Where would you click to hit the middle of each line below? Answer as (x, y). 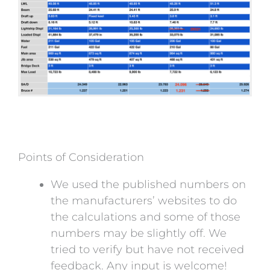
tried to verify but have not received (147, 250)
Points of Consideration (81, 158)
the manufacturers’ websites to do (144, 201)
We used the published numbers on (148, 185)
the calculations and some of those (146, 217)
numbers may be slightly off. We (139, 234)
